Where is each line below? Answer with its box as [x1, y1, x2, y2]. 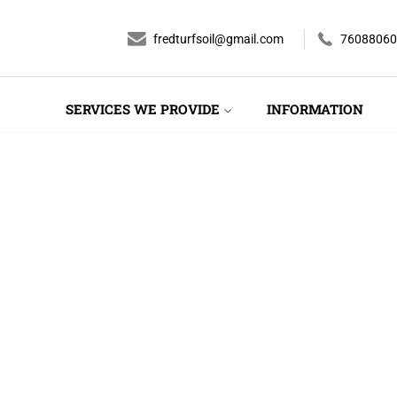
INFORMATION [267, 100, 364, 118]
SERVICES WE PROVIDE [65, 100, 223, 118]
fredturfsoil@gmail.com [153, 32, 284, 46]
